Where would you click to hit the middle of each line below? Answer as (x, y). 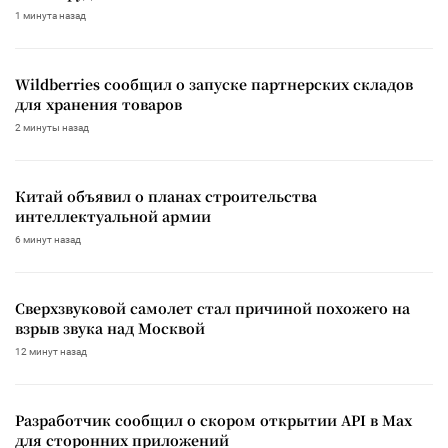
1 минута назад (50, 15)
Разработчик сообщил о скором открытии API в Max (213, 419)
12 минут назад (51, 351)
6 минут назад (48, 239)
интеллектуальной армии (113, 215)
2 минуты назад (52, 127)
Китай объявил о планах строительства (166, 195)
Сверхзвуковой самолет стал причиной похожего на (212, 307)
